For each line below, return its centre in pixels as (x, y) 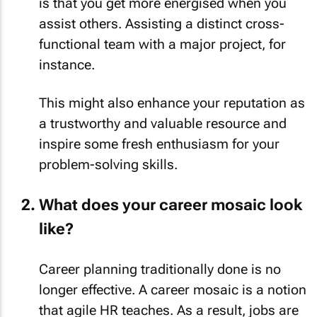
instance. (67, 64)
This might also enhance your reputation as (172, 103)
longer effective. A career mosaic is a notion (173, 290)
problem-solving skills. (108, 165)
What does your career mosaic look (171, 204)
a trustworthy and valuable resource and (163, 123)
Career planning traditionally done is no (160, 269)
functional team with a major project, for (162, 44)
